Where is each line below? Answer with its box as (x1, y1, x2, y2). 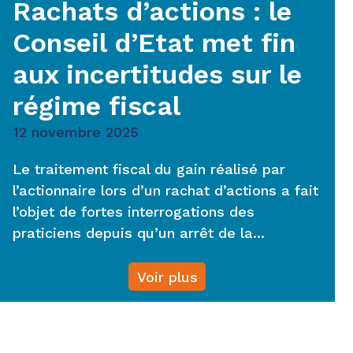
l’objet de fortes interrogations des (13, 203, 255, 220)
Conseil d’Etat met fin (13, 27, 295, 58)
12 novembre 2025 (13, 124, 139, 140)
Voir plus (136, 268, 198, 285)
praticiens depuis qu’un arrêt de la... (13, 225, 265, 241)
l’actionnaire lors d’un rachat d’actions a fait (13, 182, 318, 199)
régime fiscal (13, 90, 180, 121)
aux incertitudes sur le (13, 58, 302, 90)
